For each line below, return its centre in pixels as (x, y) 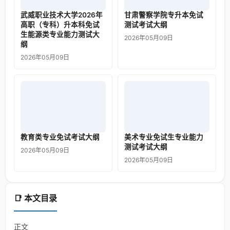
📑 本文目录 (35, 198)
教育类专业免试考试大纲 (60, 137)
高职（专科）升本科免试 (60, 24)
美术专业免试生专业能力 (164, 137)
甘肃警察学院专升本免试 (164, 15)
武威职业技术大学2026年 (62, 15)
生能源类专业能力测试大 (60, 34)
